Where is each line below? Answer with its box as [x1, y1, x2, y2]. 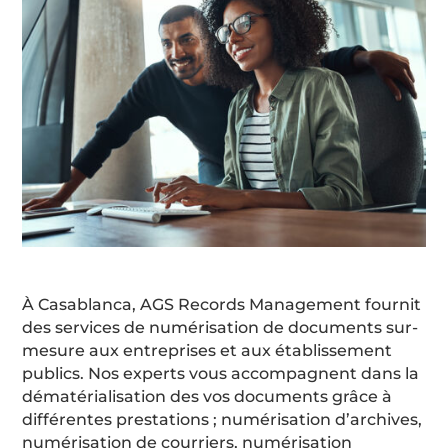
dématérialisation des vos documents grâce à [22, 386, 393, 406]
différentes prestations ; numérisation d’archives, [22, 409, 423, 429]
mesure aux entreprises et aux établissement [22, 340, 393, 360]
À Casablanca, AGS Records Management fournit [22, 294, 422, 314]
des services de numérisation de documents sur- [22, 317, 419, 337]
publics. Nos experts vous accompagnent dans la [22, 363, 420, 383]
